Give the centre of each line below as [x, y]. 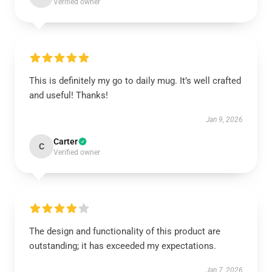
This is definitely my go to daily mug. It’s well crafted [135, 81]
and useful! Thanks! [69, 96]
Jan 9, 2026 [224, 120]
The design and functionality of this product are [125, 232]
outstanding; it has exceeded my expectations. [123, 246]
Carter [66, 142]
